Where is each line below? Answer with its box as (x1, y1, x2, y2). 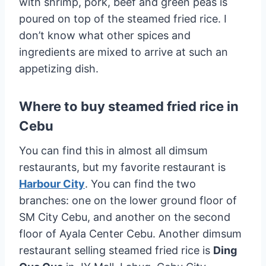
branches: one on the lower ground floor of (19, 194, 237, 207)
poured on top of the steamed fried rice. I (19, 12, 227, 25)
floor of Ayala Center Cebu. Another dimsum (19, 227, 242, 240)
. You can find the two (85, 177, 196, 190)
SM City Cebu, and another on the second (19, 210, 230, 223)
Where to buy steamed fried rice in (19, 98, 239, 114)
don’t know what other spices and (19, 28, 191, 42)
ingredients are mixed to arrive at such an (19, 45, 228, 58)
